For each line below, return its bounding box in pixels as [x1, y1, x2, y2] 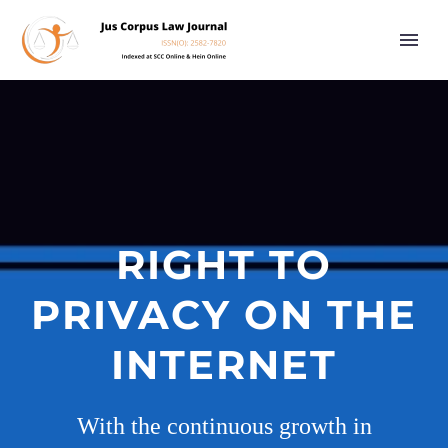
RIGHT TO [116, 240, 332, 289]
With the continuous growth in [76, 413, 372, 439]
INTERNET [111, 340, 337, 389]
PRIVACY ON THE [31, 290, 417, 339]
